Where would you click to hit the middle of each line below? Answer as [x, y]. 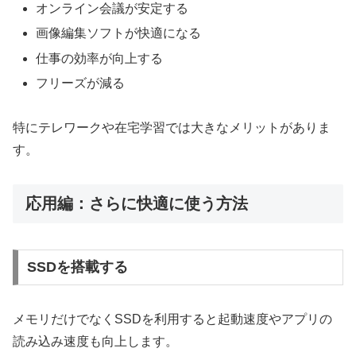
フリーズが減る [81, 83]
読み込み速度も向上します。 [95, 342]
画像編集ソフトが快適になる [119, 33]
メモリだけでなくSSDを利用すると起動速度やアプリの [172, 319]
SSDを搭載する [77, 267]
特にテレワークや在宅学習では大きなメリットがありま [172, 128]
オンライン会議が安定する [112, 9]
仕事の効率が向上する [100, 58]
